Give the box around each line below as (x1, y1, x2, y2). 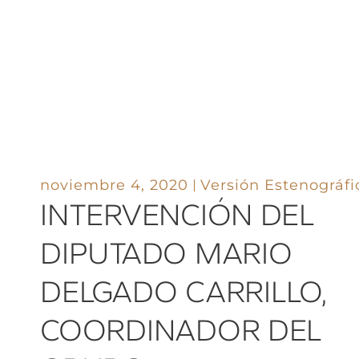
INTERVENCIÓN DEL (40, 196, 315, 233)
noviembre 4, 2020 (40, 175, 189, 194)
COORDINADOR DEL (40, 311, 323, 349)
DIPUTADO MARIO (40, 234, 292, 272)
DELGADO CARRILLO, (40, 272, 328, 310)
